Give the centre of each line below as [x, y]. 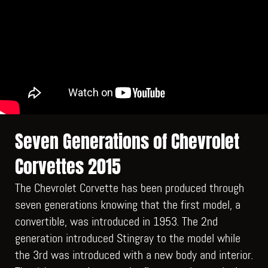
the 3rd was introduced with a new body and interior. [134, 255]
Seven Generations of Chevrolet [127, 141]
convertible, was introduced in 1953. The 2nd [116, 221]
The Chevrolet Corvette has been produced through [130, 188]
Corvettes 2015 [68, 167]
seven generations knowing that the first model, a [128, 204]
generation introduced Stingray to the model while [128, 238]
